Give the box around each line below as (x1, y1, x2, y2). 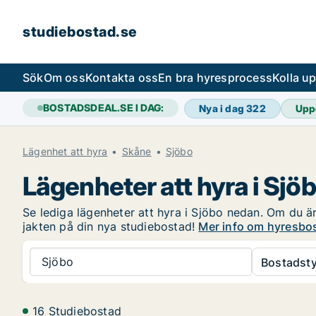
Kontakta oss (85, 71, 159, 85)
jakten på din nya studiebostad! (23, 219, 199, 233)
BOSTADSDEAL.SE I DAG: (43, 102, 164, 114)
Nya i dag (199, 102, 247, 114)
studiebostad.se (23, 23, 138, 40)
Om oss (43, 71, 85, 85)
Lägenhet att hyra (23, 145, 108, 157)
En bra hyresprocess (158, 71, 273, 85)
